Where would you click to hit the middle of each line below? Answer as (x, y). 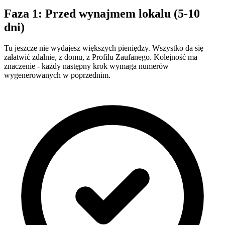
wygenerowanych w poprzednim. (57, 75)
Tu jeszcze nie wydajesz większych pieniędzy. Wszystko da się (104, 48)
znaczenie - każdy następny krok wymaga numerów (86, 66)
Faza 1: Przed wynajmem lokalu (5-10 (102, 13)
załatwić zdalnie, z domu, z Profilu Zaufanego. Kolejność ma (101, 57)
